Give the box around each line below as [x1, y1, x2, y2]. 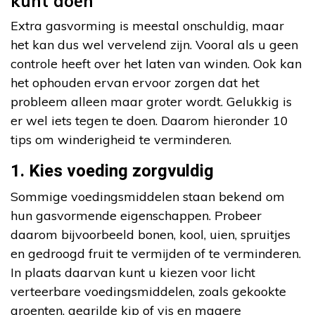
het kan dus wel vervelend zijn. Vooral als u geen [11, 37, 298, 53]
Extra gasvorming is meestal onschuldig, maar [11, 18, 284, 34]
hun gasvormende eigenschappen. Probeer [11, 207, 262, 224]
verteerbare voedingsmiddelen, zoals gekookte [11, 283, 286, 300]
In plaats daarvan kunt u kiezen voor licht [11, 264, 255, 281]
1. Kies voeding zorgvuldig [11, 159, 214, 184]
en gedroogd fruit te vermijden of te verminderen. [11, 245, 301, 262]
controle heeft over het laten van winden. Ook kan [11, 56, 302, 72]
